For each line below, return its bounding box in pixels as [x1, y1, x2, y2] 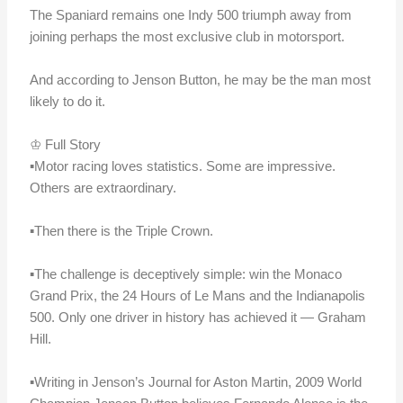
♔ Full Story [30, 136, 102, 152]
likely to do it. [30, 93, 106, 109]
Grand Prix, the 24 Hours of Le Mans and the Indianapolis [30, 287, 366, 303]
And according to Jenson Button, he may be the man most [30, 71, 372, 87]
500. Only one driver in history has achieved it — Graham [30, 309, 367, 325]
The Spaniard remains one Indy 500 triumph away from [30, 6, 353, 22]
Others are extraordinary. [30, 179, 177, 195]
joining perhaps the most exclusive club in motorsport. [30, 28, 345, 44]
